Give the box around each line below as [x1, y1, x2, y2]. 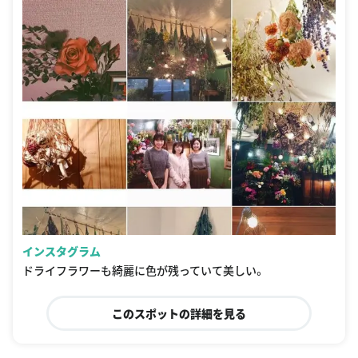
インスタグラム [22, 242, 101, 259]
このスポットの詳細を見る [111, 304, 246, 321]
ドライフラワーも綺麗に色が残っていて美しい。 [22, 261, 265, 278]
